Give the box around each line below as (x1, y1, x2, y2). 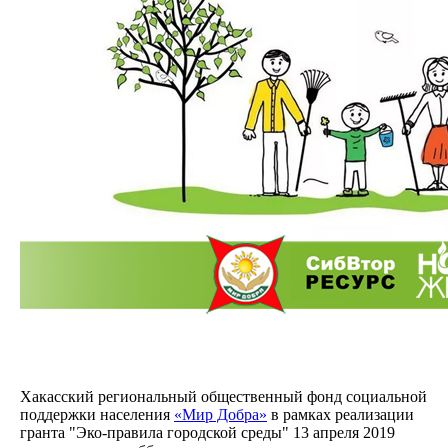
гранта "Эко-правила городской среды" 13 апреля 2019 (20, 423, 395, 441)
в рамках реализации (267, 405, 414, 423)
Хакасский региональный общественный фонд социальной (20, 387, 427, 405)
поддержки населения (20, 405, 174, 423)
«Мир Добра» (174, 405, 267, 423)
